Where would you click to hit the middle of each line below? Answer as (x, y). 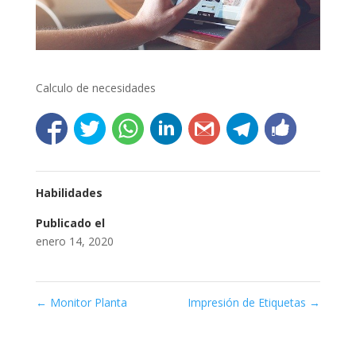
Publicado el (70, 222)
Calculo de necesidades (95, 87)
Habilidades (69, 192)
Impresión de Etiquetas (249, 302)
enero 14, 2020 (74, 241)
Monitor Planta (87, 302)
